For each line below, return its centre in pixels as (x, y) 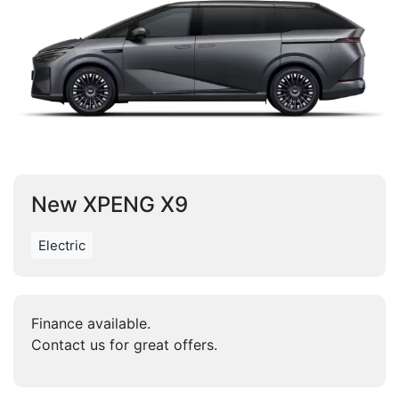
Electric (62, 245)
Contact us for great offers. (124, 345)
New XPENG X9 (110, 204)
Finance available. (91, 323)
